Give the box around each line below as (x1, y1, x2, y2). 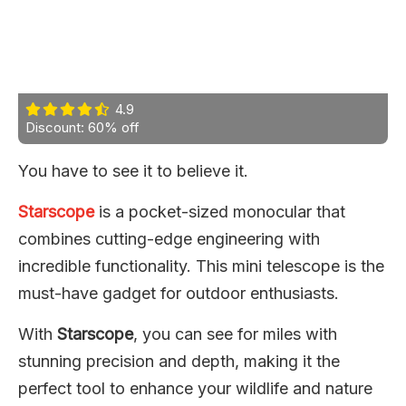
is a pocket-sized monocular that (94, 201, 345, 221)
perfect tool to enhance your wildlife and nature (18, 378, 372, 398)
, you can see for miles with (133, 324, 337, 343)
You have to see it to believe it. (18, 160, 248, 180)
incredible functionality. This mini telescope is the (18, 256, 384, 275)
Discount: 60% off (25, 118, 140, 136)
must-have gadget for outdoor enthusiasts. (18, 283, 339, 303)
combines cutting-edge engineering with (18, 228, 320, 248)
